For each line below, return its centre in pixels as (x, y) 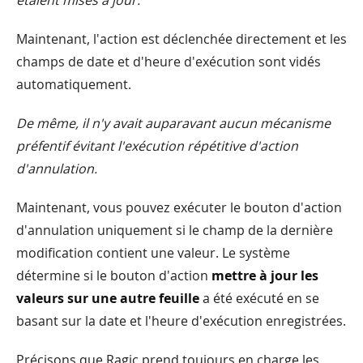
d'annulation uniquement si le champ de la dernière (175, 230)
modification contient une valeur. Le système (153, 252)
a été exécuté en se (259, 298)
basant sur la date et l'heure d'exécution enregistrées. (181, 320)
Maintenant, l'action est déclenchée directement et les (181, 38)
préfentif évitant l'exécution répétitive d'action (157, 145)
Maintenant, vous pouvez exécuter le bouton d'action (179, 207)
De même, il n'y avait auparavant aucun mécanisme (173, 123)
